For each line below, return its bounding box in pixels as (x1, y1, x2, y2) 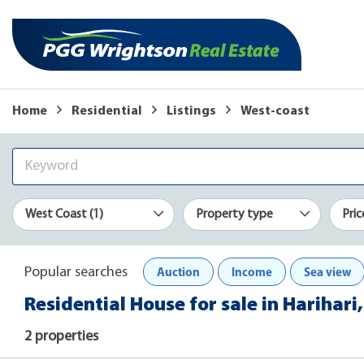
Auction (157, 264, 200, 279)
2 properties (24, 329, 98, 344)
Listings (167, 105, 216, 118)
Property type (196, 207, 273, 221)
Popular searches (24, 265, 128, 280)
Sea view (304, 264, 351, 279)
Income (232, 264, 272, 279)
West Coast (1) (25, 207, 103, 221)
